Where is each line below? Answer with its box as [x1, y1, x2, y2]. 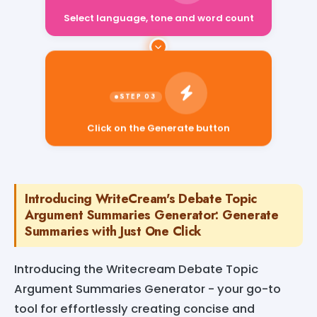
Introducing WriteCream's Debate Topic [25, 189, 258, 208]
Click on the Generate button [87, 122, 230, 136]
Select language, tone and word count [63, 11, 254, 25]
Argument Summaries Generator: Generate [25, 205, 279, 224]
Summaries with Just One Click [25, 221, 202, 241]
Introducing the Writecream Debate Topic [14, 260, 258, 277]
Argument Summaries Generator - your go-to [14, 280, 281, 297]
